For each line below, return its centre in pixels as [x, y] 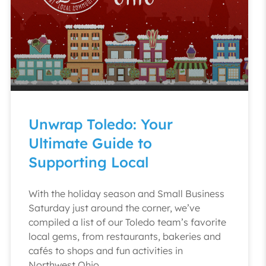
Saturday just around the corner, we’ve [114, 208]
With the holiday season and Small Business [126, 194]
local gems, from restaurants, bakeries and [125, 236]
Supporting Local [88, 162]
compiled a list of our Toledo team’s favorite [127, 222]
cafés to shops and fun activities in [106, 251]
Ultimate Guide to [90, 143]
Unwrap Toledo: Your [101, 124]
